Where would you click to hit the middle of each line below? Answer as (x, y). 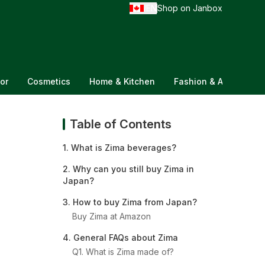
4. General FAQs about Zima (120, 237)
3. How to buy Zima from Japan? (130, 202)
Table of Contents (121, 124)
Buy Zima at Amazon (112, 216)
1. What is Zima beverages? (119, 148)
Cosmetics (49, 81)
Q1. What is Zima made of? (123, 252)
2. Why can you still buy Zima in (128, 169)
